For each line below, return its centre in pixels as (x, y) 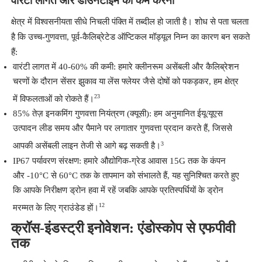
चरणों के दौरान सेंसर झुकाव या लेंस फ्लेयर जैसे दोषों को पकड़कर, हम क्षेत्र (125, 82)
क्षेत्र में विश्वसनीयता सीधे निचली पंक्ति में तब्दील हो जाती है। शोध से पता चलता (130, 22)
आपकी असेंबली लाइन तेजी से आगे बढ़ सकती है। (87, 146)
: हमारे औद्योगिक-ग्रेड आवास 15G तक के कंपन (152, 161)
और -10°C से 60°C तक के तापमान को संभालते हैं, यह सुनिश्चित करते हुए (126, 175)
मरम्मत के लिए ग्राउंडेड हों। (56, 208)
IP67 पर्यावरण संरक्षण (46, 161)
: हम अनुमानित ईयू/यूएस (186, 114)
